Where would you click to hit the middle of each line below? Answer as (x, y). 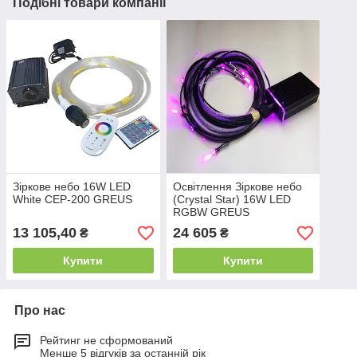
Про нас (40, 311)
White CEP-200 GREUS (73, 200)
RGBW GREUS (211, 212)
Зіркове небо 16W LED (72, 187)
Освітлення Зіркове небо (237, 187)
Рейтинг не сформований (106, 341)
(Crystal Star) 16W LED (231, 200)
